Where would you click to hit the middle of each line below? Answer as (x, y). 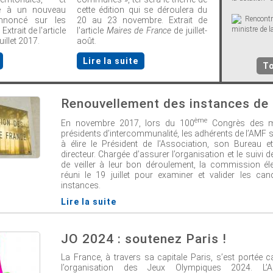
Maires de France (139, 30)
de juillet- (189, 30)
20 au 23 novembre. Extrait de (142, 20)
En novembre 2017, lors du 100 (128, 123)
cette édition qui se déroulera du (142, 10)
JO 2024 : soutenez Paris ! (144, 239)
